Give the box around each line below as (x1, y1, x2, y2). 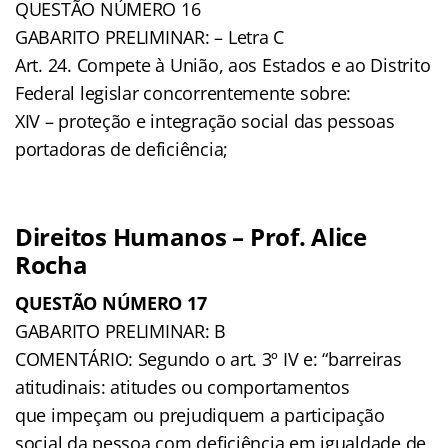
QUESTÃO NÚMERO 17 (15, 290, 207, 315)
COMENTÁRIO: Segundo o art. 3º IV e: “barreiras (15, 346, 402, 371)
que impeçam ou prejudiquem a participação (15, 402, 385, 427)
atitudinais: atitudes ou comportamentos (15, 374, 350, 399)
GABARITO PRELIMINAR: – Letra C (15, 24, 284, 49)
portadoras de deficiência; (15, 136, 228, 161)
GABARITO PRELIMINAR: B (15, 318, 227, 343)
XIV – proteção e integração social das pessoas (15, 108, 395, 133)
